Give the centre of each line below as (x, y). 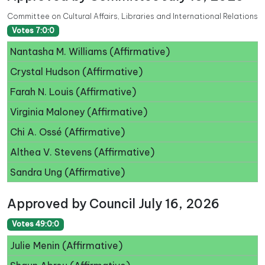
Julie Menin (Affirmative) (66, 245)
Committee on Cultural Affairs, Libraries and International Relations (132, 16)
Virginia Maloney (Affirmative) (79, 112)
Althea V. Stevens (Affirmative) (82, 152)
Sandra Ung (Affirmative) (67, 172)
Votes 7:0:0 (33, 31)
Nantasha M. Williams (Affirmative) (90, 52)
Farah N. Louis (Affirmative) (73, 92)
